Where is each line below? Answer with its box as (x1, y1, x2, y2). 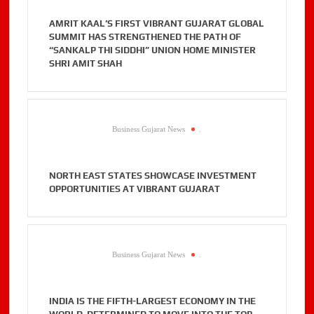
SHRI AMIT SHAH (49, 58, 123, 69)
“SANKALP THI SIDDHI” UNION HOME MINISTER (49, 45, 257, 56)
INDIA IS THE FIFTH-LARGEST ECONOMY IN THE (49, 296, 257, 307)
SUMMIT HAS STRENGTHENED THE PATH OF (49, 32, 242, 43)
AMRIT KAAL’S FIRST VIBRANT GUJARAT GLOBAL (49, 18, 265, 29)
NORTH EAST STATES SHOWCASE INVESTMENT (49, 170, 257, 182)
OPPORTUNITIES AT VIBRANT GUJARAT (49, 184, 221, 195)
